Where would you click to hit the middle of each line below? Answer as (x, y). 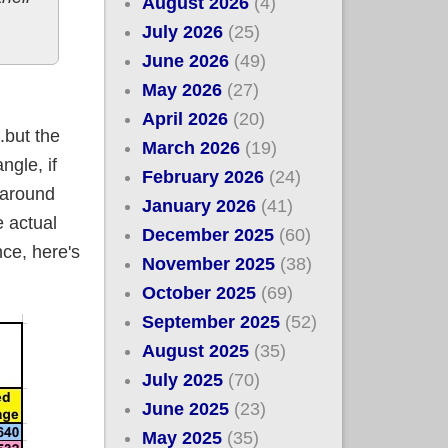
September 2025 (211, 321)
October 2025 (199, 292)
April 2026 (185, 118)
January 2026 (199, 205)
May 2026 (182, 89)
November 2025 (209, 263)
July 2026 (183, 31)
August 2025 (196, 350)
